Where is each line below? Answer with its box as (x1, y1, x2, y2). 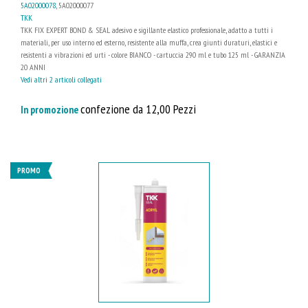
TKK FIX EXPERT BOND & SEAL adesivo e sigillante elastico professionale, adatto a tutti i (21, 24, 273, 35)
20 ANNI (21, 61, 45, 72)
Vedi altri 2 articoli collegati (21, 74, 102, 85)
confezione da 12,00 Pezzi (80, 100, 196, 117)
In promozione (21, 102, 80, 116)
